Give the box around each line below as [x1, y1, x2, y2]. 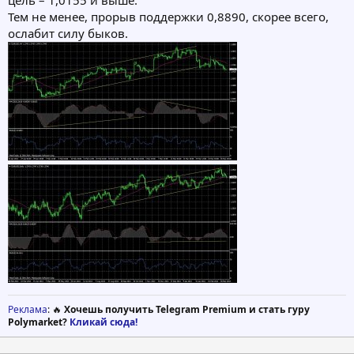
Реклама [8, 303, 47, 317]
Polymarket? [8, 315, 70, 330]
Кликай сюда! [70, 315, 137, 330]
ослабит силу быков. [8, 25, 128, 42]
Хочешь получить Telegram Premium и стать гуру [64, 303, 310, 317]
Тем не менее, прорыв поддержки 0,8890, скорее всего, [8, 9, 329, 25]
